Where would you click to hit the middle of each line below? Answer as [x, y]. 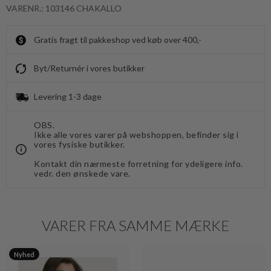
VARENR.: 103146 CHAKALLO [64, 8]
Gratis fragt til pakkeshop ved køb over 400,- [118, 40]
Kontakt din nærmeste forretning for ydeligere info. [139, 164]
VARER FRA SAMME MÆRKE [135, 225]
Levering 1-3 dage [68, 96]
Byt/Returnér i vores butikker [89, 68]
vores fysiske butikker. [80, 144]
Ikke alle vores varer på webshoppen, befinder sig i [136, 135]
